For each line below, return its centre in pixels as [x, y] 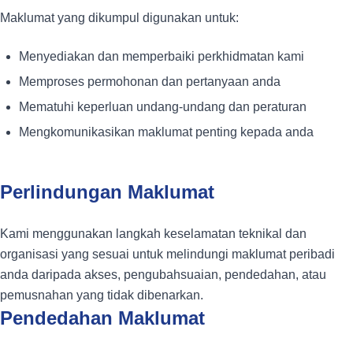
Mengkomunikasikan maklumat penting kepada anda [166, 132]
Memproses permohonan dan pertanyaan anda [150, 82]
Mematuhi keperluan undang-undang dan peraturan [163, 107]
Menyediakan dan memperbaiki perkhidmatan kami [162, 57]
